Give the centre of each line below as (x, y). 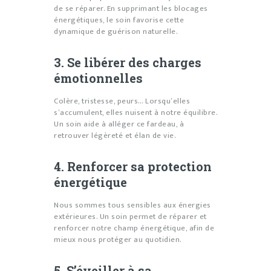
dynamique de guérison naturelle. (116, 32)
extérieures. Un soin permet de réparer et (130, 217)
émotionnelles (98, 78)
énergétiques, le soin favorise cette (119, 20)
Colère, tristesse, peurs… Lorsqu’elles (122, 101)
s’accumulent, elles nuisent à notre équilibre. (135, 113)
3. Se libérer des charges (128, 63)
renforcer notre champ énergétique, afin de (134, 228)
